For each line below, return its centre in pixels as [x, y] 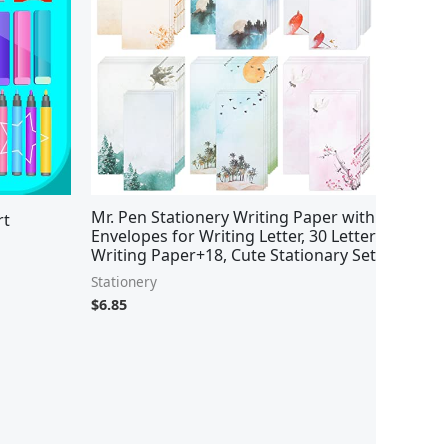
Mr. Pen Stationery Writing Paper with [233, 216]
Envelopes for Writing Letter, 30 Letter [233, 235]
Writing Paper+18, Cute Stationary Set [233, 254]
